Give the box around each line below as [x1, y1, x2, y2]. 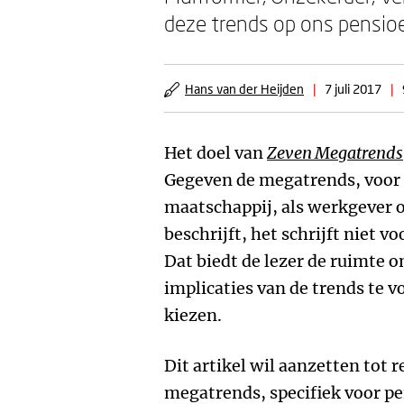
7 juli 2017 [325, 81, 381, 96]
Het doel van [164, 142, 267, 163]
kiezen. [164, 305, 222, 326]
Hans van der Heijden [185, 81, 304, 96]
